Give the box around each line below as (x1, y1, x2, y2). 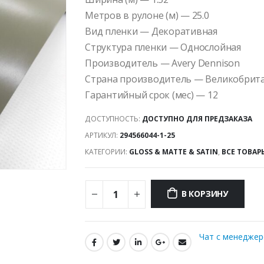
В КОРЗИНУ (181, 188, 228, 200)
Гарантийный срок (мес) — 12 (85, 88, 218, 101)
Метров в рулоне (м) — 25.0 (85, 9, 209, 22)
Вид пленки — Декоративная (85, 25, 218, 38)
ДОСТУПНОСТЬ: (85, 113, 142, 124)
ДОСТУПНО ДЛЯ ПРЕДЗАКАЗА (142, 113, 252, 124)
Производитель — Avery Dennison (85, 57, 240, 70)
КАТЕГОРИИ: (85, 146, 129, 157)
